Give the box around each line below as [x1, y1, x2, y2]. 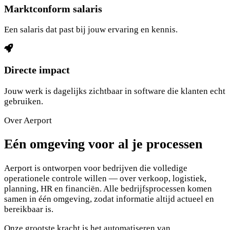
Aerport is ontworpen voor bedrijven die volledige [4, 163, 187, 173]
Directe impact [4, 64, 70, 76]
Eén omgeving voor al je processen [4, 137, 202, 152]
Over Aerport [4, 116, 52, 126]
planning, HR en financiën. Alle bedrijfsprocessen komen [4, 183, 212, 194]
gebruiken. [4, 97, 43, 107]
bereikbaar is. [4, 204, 53, 214]
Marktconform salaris [4, 3, 102, 14]
